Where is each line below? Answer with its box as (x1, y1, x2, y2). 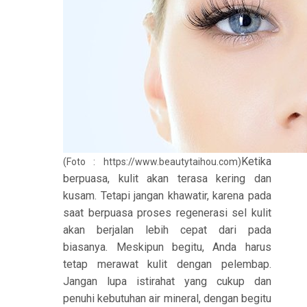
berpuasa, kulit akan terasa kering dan (63, 172, 271, 185)
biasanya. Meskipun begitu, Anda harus (63, 241, 271, 254)
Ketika (241, 155, 271, 168)
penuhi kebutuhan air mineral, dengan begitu (63, 292, 271, 305)
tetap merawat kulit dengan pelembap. (63, 258, 271, 271)
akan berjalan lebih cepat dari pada (63, 223, 271, 236)
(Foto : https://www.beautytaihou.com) (63, 156, 241, 167)
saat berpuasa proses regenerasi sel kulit (63, 206, 271, 219)
